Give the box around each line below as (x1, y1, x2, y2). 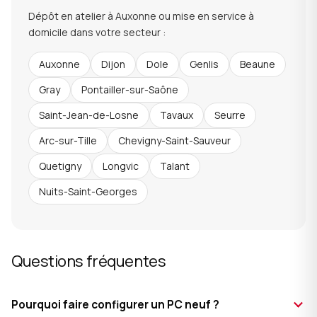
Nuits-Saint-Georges (39, 185, 137, 198)
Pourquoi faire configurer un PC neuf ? (11, 296, 219, 312)
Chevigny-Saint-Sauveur (118, 134, 231, 147)
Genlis (190, 57, 219, 71)
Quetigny (39, 159, 81, 173)
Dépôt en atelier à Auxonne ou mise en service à (28, 9, 254, 23)
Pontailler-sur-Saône (81, 83, 178, 96)
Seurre (214, 108, 246, 122)
